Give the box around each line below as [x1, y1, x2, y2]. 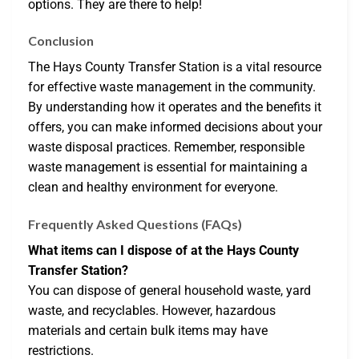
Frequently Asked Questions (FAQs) [28, 216, 242, 232]
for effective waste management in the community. [28, 79, 316, 95]
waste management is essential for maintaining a [28, 159, 308, 175]
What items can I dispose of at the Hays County [28, 243, 299, 259]
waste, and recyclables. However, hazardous [28, 303, 276, 319]
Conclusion [28, 33, 94, 49]
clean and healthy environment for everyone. [28, 179, 278, 196]
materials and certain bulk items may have [28, 323, 268, 339]
